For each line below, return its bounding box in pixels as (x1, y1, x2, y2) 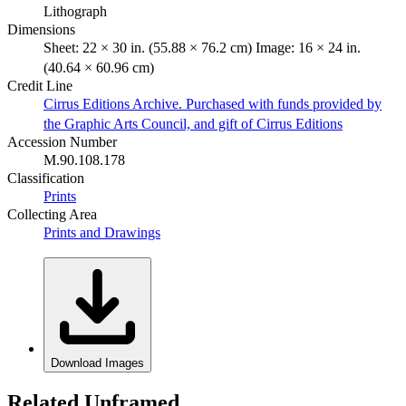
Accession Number (7, 133, 117, 150)
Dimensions (7, 21, 75, 37)
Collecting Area (7, 206, 97, 222)
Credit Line (7, 77, 72, 93)
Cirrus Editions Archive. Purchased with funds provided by (43, 95, 382, 111)
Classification (7, 169, 84, 186)
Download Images (51, 355, 144, 370)
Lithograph (43, 3, 107, 19)
